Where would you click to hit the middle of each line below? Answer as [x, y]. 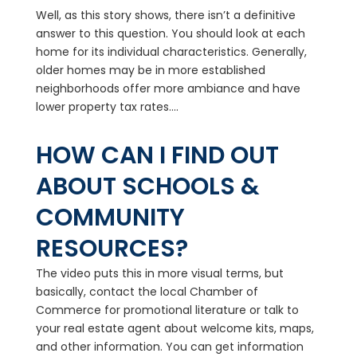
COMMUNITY [110, 218]
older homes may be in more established [150, 70]
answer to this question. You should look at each [170, 33]
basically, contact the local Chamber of [147, 292]
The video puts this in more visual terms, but [159, 273]
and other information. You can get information [169, 347]
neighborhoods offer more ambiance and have [168, 88]
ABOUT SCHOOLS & [147, 186]
